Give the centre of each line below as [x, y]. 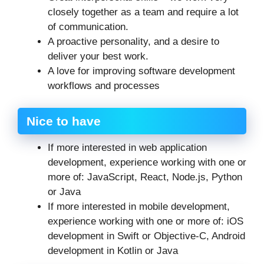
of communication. [88, 27]
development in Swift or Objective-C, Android [146, 236]
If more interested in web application [127, 148]
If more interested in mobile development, [139, 207]
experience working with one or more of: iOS [146, 222]
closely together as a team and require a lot [143, 12]
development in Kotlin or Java [113, 251]
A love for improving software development [141, 71]
